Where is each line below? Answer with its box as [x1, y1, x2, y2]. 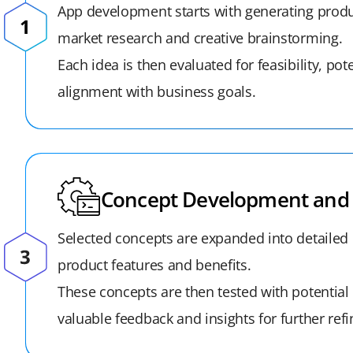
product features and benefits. [58, 255, 251, 274]
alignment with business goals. [58, 82, 256, 101]
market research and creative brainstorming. [58, 28, 343, 47]
